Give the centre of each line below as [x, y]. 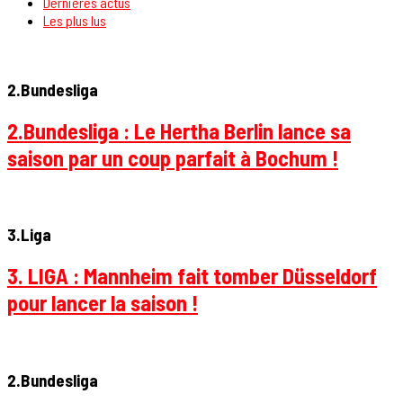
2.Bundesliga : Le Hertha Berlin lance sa [179, 130]
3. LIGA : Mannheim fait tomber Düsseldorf [192, 276]
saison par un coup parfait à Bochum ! [173, 157]
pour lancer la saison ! [103, 303]
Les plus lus [75, 21]
